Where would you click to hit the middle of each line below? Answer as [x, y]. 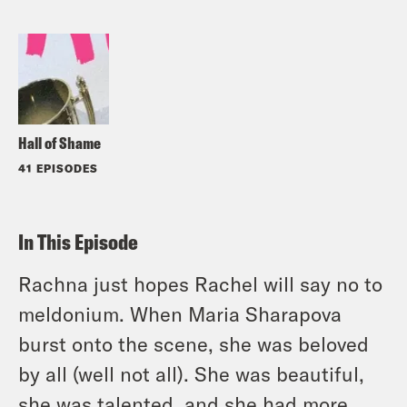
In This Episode [78, 241]
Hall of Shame [60, 143]
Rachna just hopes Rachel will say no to [200, 283]
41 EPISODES [58, 168]
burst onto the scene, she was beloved [194, 343]
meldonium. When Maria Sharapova [180, 313]
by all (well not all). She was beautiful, [191, 373]
